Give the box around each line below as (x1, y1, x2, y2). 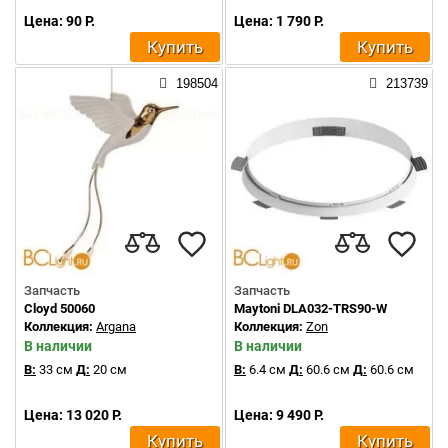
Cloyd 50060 (24, 301, 95, 316)
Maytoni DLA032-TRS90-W (234, 301, 387, 316)
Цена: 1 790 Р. (234, 13, 324, 29)
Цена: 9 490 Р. (234, 407, 324, 423)
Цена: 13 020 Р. (24, 407, 122, 423)
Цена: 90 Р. (24, 13, 95, 29)
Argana (96, 319, 136, 334)
